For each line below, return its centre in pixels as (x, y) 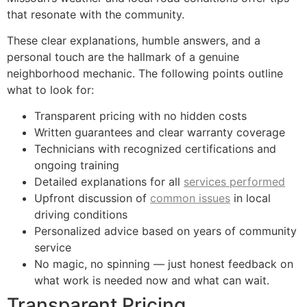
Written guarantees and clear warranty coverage (160, 133)
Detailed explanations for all (109, 182)
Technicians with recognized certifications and (155, 149)
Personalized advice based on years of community (165, 231)
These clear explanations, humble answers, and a (134, 40)
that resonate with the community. (96, 14)
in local (250, 198)
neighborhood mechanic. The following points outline (145, 73)
